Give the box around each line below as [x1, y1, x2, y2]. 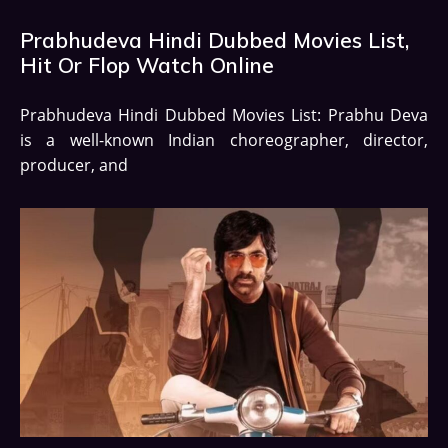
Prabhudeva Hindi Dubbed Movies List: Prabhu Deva [20, 103, 428, 126]
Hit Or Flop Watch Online [20, 51, 274, 78]
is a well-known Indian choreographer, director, [20, 128, 428, 151]
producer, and [20, 153, 128, 176]
